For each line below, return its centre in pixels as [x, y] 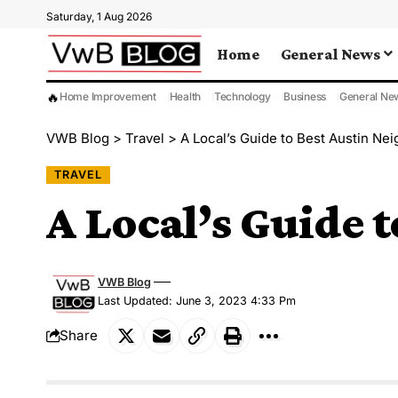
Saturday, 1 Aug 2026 [99, 16]
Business [305, 96]
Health [185, 96]
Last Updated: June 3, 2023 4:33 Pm [197, 300]
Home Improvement [108, 96]
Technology [243, 96]
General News [330, 54]
